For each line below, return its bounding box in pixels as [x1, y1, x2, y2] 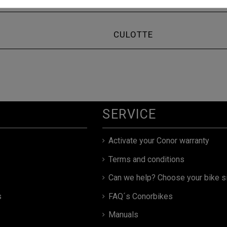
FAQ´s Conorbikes [108, 191, 173, 201]
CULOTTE [113, 29, 154, 40]
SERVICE [102, 106, 157, 122]
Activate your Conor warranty [108, 136, 210, 146]
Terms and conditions [108, 154, 185, 164]
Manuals [108, 209, 139, 219]
